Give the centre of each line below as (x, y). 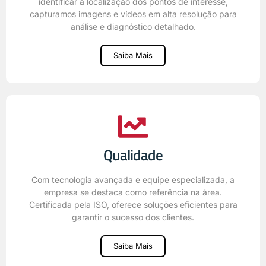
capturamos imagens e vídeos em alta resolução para (133, 14)
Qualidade (133, 155)
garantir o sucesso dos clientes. (133, 217)
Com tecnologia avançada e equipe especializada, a (133, 179)
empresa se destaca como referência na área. (133, 192)
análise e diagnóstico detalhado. (133, 26)
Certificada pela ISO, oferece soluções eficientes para (133, 204)
